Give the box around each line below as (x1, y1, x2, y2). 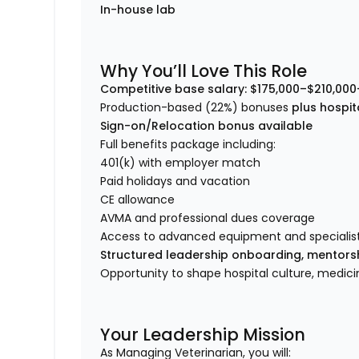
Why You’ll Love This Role (100, 59, 308, 83)
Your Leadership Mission (100, 323, 306, 347)
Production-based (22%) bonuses (100, 99, 292, 116)
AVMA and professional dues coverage (100, 210, 316, 227)
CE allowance (100, 192, 175, 208)
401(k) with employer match (100, 155, 261, 171)
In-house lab (100, 2, 176, 18)
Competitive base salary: (100, 81, 248, 98)
